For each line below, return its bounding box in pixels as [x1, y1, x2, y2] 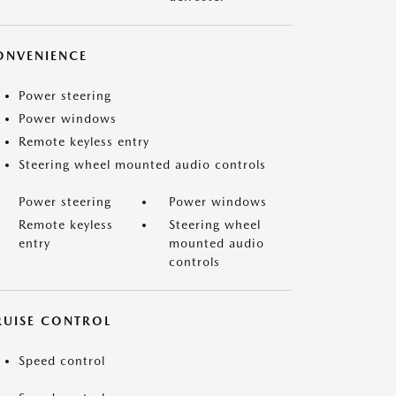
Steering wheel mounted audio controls [19, 157, 266, 171]
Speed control [19, 354, 105, 368]
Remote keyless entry [19, 134, 149, 148]
